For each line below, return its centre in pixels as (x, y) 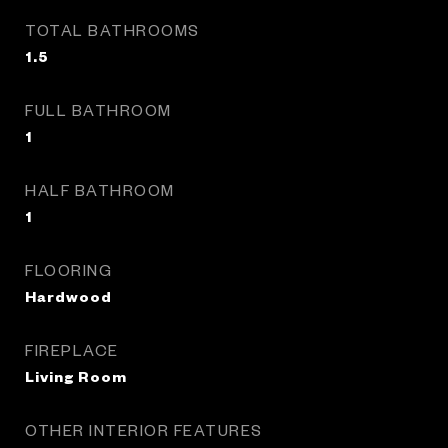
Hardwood (68, 296)
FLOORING (68, 269)
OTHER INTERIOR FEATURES (144, 429)
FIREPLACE (72, 349)
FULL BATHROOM (98, 109)
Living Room (76, 376)
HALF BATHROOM (100, 189)
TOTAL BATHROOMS (112, 29)
